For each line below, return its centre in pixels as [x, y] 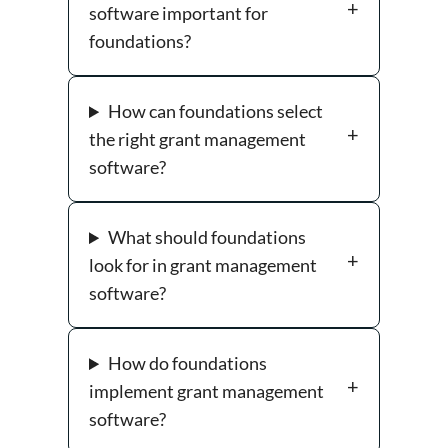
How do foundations [188, 363]
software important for [178, 13]
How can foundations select [216, 111]
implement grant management [206, 391]
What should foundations [207, 237]
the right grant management [197, 139]
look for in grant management [203, 265]
